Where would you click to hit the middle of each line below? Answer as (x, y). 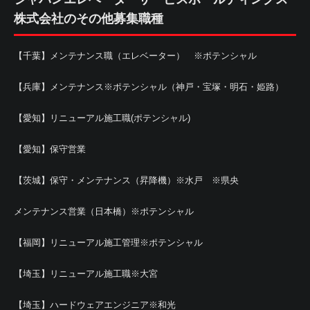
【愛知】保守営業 (50, 149)
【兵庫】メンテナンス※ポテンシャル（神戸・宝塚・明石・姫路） (149, 87)
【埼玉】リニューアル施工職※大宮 (86, 274)
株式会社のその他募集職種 (89, 19)
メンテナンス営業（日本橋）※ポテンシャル (104, 211)
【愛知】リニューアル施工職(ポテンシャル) (102, 118)
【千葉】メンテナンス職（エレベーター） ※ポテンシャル (135, 56)
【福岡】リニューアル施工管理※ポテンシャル (108, 243)
